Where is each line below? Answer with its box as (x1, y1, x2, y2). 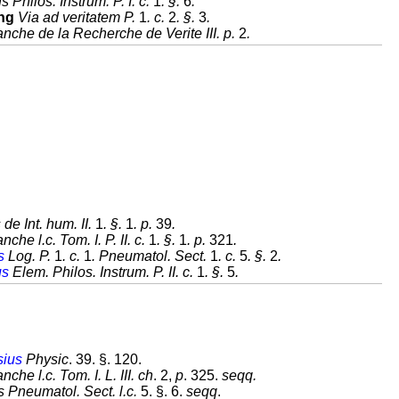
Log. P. (4, 248, 54, 264)
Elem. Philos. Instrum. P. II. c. (9, 265, 197, 280)
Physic (22, 352, 69, 367)
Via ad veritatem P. (14, 10, 139, 25)
